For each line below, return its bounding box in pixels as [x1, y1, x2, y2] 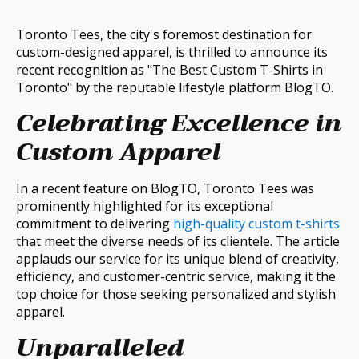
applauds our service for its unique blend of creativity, [16, 250, 339, 268]
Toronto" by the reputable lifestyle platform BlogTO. [16, 79, 333, 97]
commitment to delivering [16, 215, 173, 233]
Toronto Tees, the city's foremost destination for [16, 26, 312, 44]
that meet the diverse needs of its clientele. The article [16, 232, 340, 251]
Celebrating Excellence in [16, 103, 341, 145]
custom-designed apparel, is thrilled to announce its [16, 43, 328, 62]
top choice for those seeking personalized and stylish [16, 285, 336, 304]
